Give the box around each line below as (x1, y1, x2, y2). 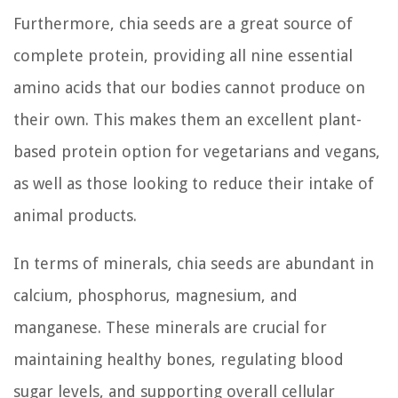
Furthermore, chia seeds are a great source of (13, 13, 353, 33)
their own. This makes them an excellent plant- (13, 109, 362, 129)
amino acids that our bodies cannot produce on (13, 77, 365, 97)
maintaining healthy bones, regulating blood (13, 349, 344, 369)
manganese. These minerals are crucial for (13, 317, 327, 337)
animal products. (13, 205, 137, 225)
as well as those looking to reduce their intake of (13, 173, 374, 193)
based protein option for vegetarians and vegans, (13, 141, 380, 161)
